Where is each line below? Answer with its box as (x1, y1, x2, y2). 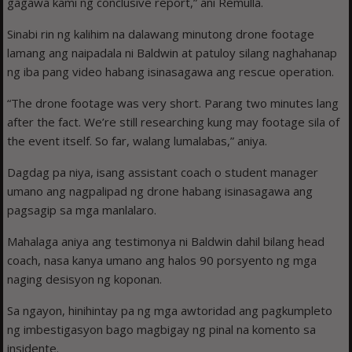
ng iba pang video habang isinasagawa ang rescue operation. (7, 64, 335, 80)
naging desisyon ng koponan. (7, 271, 163, 288)
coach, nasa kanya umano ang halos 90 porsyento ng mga (7, 252, 317, 269)
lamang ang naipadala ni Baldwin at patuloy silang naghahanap (7, 45, 338, 61)
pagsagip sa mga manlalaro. (7, 202, 157, 218)
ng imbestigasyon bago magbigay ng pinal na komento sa (7, 321, 317, 338)
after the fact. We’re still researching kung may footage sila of (7, 114, 340, 130)
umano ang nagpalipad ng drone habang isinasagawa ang (7, 183, 313, 200)
